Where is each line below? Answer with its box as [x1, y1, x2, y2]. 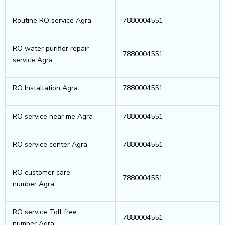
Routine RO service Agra [13, 15, 91, 25]
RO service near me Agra [13, 111, 93, 121]
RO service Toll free [13, 207, 77, 217]
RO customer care [13, 167, 70, 177]
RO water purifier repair [13, 43, 89, 53]
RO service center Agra [13, 139, 87, 149]
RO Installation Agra [13, 83, 78, 93]
